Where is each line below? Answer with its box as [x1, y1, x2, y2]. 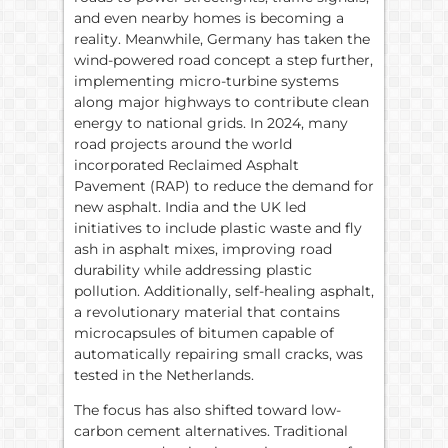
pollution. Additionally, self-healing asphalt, [74, 281, 374, 300]
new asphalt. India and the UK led [74, 197, 306, 216]
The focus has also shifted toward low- [74, 401, 341, 420]
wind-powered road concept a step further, [74, 50, 373, 69]
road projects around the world [74, 134, 292, 153]
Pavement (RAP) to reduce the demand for [74, 176, 374, 195]
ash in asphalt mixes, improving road [74, 239, 332, 258]
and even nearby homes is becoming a [74, 8, 344, 27]
